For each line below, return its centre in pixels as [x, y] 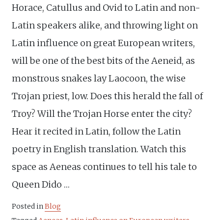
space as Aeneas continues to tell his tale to [104, 166]
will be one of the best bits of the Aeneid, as [103, 60]
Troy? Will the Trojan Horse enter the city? [102, 113]
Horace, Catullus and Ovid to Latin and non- [106, 7]
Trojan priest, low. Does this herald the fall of [107, 96]
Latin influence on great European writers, [103, 43]
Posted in [28, 206]
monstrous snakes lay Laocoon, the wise [99, 78]
